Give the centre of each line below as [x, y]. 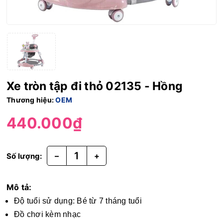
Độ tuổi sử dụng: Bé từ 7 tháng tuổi [78, 201]
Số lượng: [24, 156]
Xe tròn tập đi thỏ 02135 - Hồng [95, 86]
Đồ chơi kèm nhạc [47, 214]
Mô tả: [19, 187]
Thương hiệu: [31, 100]
